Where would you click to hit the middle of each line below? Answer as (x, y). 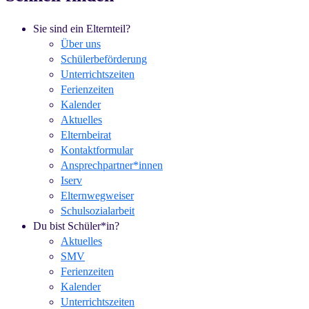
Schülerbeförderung (104, 59)
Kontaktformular (97, 150)
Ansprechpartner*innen (112, 166)
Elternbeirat (86, 135)
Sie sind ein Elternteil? (82, 29)
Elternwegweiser (97, 196)
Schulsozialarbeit (98, 211)
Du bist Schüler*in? (76, 226)
